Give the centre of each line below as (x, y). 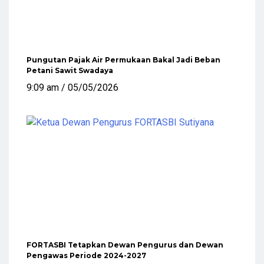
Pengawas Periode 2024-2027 (86, 255)
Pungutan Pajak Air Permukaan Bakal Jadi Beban (123, 60)
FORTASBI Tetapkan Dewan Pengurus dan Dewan (125, 245)
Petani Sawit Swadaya (70, 70)
